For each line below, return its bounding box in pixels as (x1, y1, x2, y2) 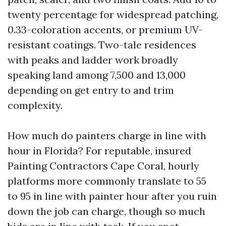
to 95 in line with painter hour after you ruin (8, 190, 217, 202)
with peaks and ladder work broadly (8, 53, 178, 66)
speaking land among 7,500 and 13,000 (8, 69, 186, 81)
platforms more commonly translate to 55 (8, 175, 206, 187)
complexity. (8, 99, 63, 111)
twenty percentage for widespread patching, (8, 8, 218, 21)
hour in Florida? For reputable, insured (8, 144, 191, 157)
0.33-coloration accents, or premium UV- (8, 23, 203, 36)
